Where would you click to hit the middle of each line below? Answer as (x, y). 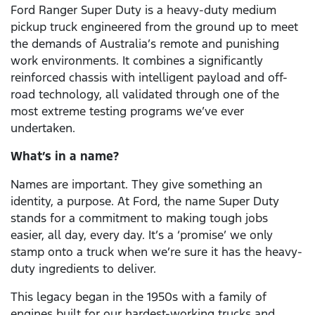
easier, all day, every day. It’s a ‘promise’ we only (142, 235)
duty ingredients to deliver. (83, 269)
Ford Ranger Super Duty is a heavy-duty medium (143, 10)
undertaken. (43, 128)
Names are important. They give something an (136, 185)
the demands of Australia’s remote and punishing (145, 44)
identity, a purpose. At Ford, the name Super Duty (145, 201)
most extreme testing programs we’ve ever (127, 111)
